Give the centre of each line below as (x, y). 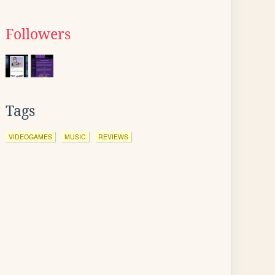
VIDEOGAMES (30, 137)
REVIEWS (113, 137)
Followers (38, 34)
